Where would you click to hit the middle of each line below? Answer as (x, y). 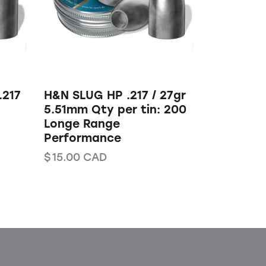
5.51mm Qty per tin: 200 (115, 110)
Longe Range (82, 124)
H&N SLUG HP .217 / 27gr (115, 96)
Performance (82, 138)
